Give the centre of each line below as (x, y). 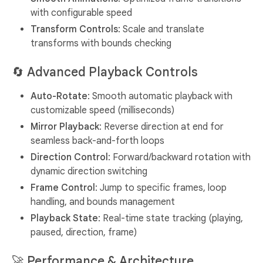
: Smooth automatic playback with (160, 97)
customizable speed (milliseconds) (102, 111)
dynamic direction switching (89, 172)
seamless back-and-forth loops (97, 141)
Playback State (64, 219)
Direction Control (69, 158)
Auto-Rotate (59, 97)
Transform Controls (74, 30)
